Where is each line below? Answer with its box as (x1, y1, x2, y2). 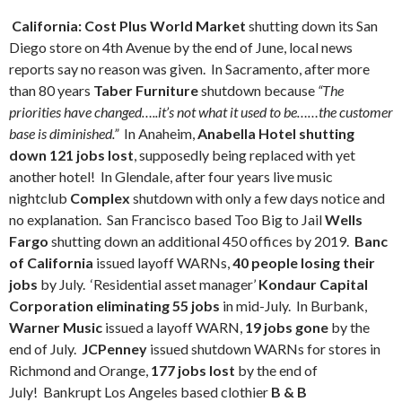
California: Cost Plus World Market (12, 17, 249, 34)
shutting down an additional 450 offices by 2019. (48, 232, 354, 249)
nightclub (9, 189, 70, 206)
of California (9, 254, 93, 271)
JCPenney (82, 340, 147, 357)
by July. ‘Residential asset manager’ (38, 275, 258, 293)
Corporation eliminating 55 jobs (9, 297, 220, 314)
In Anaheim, (124, 125, 197, 142)
